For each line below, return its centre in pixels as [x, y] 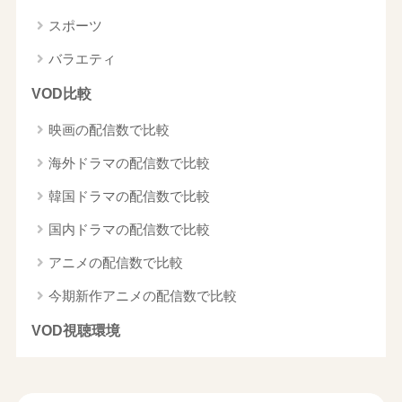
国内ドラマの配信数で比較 [129, 230]
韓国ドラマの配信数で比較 [129, 197]
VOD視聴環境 [75, 331]
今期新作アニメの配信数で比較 [142, 296]
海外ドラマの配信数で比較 [129, 163]
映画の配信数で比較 [109, 130]
